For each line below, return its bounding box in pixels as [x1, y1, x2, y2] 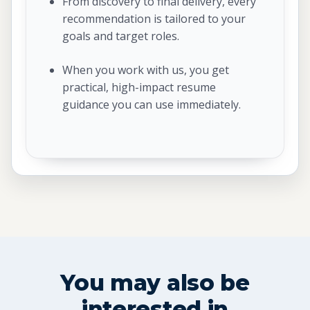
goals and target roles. [62, 28, 179, 44]
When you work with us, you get [62, 62, 229, 77]
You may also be [60, 268, 250, 296]
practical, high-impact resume [62, 79, 216, 95]
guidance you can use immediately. [62, 96, 241, 112]
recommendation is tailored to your [62, 10, 246, 26]
